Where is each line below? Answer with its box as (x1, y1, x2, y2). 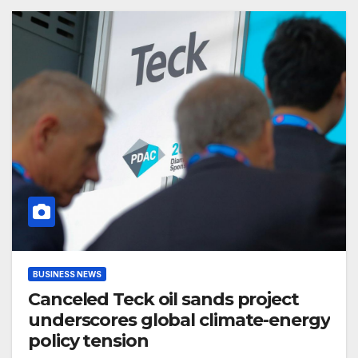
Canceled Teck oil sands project (28, 288, 299, 311)
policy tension (28, 330, 149, 352)
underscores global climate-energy (28, 309, 330, 332)
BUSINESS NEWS (33, 269, 101, 280)
